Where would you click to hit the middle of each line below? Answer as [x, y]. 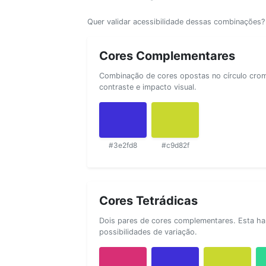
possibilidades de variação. [148, 232]
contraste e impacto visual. [148, 87]
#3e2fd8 [123, 145]
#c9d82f [175, 145]
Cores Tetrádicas [148, 200]
